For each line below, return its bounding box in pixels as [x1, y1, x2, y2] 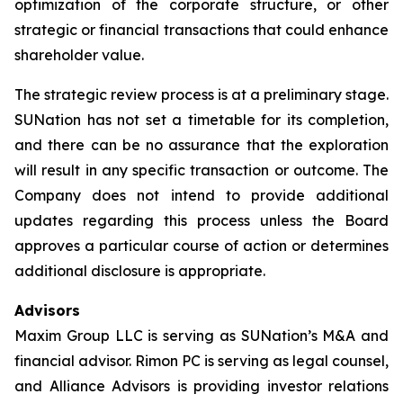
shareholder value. [14, 46, 144, 64]
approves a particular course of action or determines [14, 237, 389, 255]
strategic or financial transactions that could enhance [14, 21, 389, 39]
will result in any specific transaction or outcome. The [14, 161, 389, 179]
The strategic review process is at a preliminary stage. [14, 85, 389, 103]
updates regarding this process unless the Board [14, 211, 389, 229]
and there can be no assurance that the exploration [14, 136, 389, 154]
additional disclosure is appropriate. [14, 262, 265, 280]
